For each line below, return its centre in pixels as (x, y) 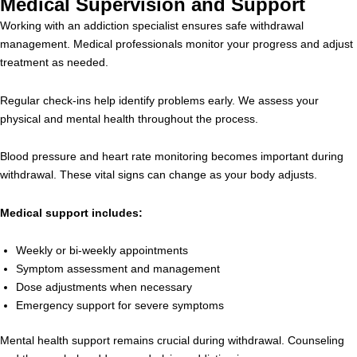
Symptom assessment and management (118, 269)
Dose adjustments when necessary (104, 287)
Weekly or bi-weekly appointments (102, 250)
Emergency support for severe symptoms (120, 305)
